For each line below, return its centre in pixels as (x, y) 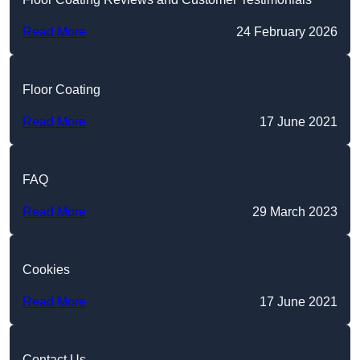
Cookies (46, 270)
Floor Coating (61, 90)
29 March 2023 (295, 212)
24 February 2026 (287, 32)
